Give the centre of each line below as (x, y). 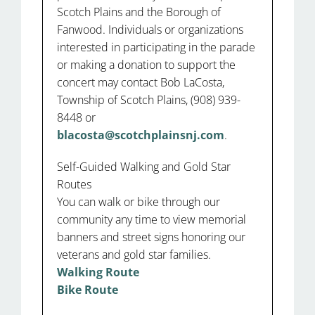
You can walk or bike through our (139, 201)
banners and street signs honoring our (151, 237)
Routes (74, 184)
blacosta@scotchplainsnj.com (141, 135)
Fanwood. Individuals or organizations (150, 29)
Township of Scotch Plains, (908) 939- (149, 99)
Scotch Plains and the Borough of (139, 12)
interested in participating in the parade (156, 47)
